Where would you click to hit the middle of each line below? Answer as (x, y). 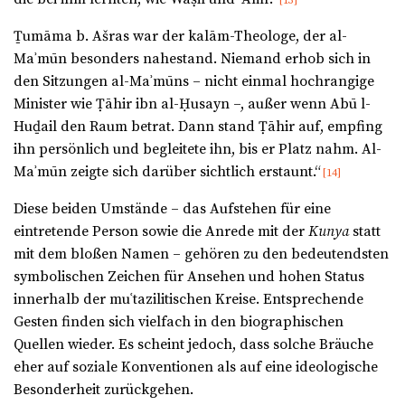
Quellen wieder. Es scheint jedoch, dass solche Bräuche (193, 345)
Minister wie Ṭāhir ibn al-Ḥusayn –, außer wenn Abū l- (192, 104)
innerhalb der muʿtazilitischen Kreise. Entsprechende (188, 300)
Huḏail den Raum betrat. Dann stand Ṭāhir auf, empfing (198, 127)
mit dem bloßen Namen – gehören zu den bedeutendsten (201, 254)
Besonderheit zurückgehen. (104, 390)
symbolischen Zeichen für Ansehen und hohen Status (189, 277)
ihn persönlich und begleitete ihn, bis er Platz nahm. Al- (198, 150)
